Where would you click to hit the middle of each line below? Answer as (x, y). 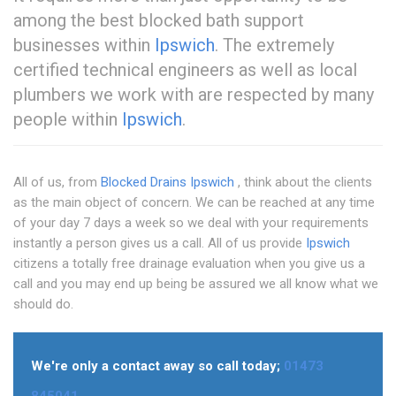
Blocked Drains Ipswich (168, 183)
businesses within (84, 46)
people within (68, 120)
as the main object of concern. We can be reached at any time (194, 203)
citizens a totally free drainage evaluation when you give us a (189, 264)
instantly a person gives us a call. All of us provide (160, 244)
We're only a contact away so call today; (157, 366)
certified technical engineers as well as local (185, 70)
